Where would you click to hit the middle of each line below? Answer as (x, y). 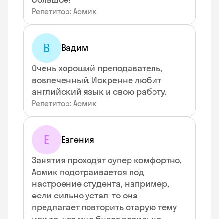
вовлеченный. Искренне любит (97, 80)
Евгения (78, 140)
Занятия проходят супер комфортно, (107, 160)
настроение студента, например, (100, 184)
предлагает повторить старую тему (105, 207)
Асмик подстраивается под (88, 172)
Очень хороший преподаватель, (97, 68)
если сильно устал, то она (85, 195)
